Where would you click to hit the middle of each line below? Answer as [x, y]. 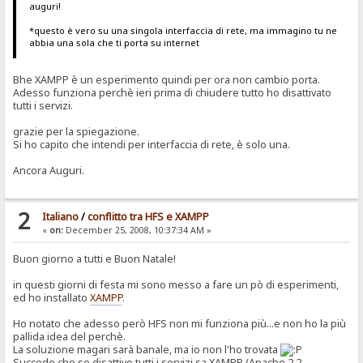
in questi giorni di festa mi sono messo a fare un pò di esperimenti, [176, 284]
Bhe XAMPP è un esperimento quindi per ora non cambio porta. [167, 79]
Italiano [60, 216]
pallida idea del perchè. [70, 336]
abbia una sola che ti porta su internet [114, 42]
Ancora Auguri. [49, 170]
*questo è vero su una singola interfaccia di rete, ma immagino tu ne [183, 30]
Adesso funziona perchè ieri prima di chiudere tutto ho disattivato [173, 92]
